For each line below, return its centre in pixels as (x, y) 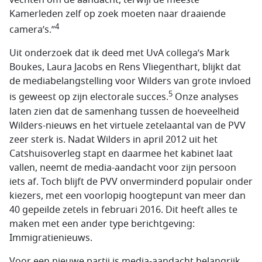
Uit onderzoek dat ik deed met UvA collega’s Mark (120, 54)
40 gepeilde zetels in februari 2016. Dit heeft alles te (123, 210)
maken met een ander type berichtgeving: (102, 224)
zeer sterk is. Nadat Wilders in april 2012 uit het (113, 139)
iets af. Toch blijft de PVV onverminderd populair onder (131, 182)
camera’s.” (32, 30)
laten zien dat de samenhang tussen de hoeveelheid (124, 111)
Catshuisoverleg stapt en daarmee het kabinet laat (121, 154)
